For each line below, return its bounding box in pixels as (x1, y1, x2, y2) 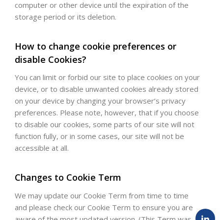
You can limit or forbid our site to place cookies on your (15, 72, 200, 82)
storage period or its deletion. (15, 11, 116, 22)
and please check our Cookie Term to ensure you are (15, 202, 193, 213)
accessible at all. (15, 143, 69, 153)
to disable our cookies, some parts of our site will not (15, 119, 194, 130)
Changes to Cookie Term (15, 171, 121, 184)
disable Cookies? (15, 53, 86, 65)
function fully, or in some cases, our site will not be (15, 131, 184, 141)
